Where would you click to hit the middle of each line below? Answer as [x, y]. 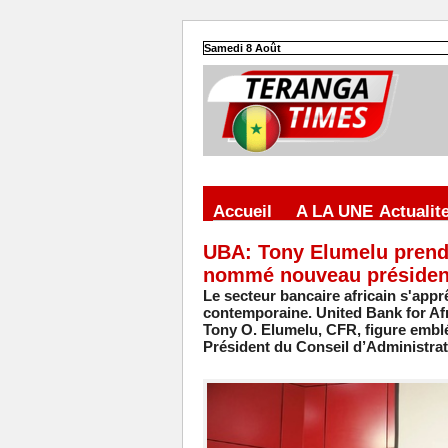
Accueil [242, 212]
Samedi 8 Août [242, 48]
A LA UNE [334, 212]
